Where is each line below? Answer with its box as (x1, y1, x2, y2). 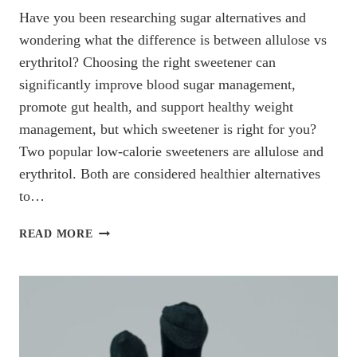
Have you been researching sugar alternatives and (19, 10, 306, 26)
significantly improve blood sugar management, (19, 76, 296, 93)
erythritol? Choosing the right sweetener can (19, 54, 276, 71)
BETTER (92, 333, 139, 347)
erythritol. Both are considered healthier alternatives (19, 166, 320, 182)
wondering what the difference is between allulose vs (19, 32, 327, 49)
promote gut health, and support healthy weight (19, 99, 293, 116)
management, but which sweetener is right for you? (19, 121, 316, 138)
